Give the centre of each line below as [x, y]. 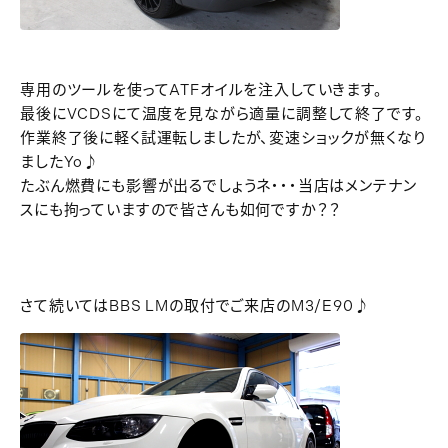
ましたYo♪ [60, 162]
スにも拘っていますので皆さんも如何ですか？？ [180, 210]
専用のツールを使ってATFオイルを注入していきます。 [201, 90]
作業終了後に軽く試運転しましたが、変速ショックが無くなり [223, 138]
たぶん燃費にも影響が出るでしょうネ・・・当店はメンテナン [218, 186]
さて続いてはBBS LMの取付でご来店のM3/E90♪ [195, 306]
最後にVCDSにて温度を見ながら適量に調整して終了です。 [222, 114]
